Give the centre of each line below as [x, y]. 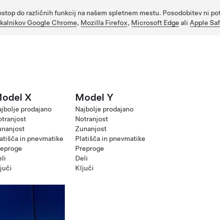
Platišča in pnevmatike [110, 138]
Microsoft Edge [155, 23]
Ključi [84, 168]
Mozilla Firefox [104, 23]
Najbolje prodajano [104, 109]
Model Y [94, 97]
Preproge [90, 148]
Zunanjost [91, 129]
